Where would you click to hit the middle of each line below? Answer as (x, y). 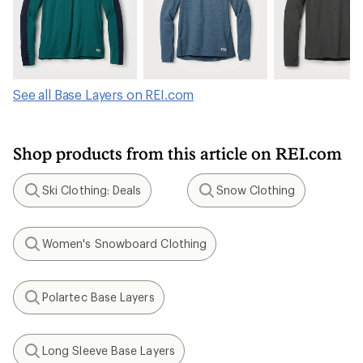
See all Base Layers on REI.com (104, 95)
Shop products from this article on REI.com (177, 154)
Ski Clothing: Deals (92, 190)
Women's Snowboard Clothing (125, 244)
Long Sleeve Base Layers (109, 351)
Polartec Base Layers (98, 297)
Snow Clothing (256, 190)
